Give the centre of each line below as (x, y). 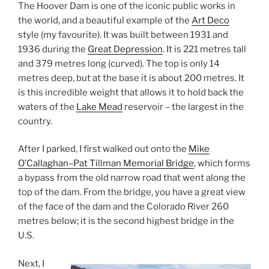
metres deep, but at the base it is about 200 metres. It (131, 78)
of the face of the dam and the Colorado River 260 (123, 207)
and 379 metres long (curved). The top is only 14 (119, 63)
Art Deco (210, 20)
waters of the (47, 107)
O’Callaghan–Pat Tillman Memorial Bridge (106, 163)
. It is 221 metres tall (204, 49)
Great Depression (125, 49)
